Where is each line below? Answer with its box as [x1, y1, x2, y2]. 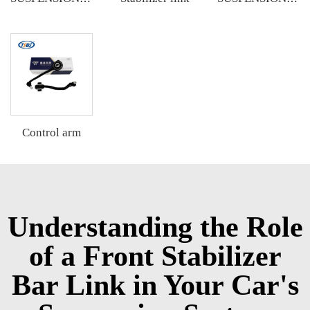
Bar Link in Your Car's [11, 269, 299, 302]
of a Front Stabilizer [28, 240, 282, 273]
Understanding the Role [7, 211, 303, 244]
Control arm [22, 126, 82, 140]
